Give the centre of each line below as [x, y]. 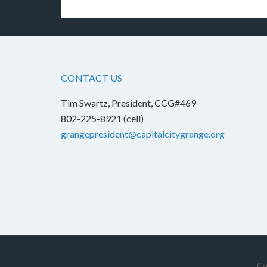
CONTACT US [91, 78]
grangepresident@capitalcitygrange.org [143, 134]
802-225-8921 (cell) [102, 119]
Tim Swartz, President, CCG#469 [128, 103]
